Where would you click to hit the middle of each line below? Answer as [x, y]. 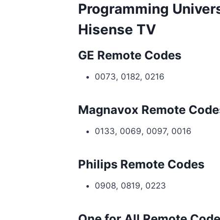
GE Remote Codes [129, 55]
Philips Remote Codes [141, 164]
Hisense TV [117, 29]
